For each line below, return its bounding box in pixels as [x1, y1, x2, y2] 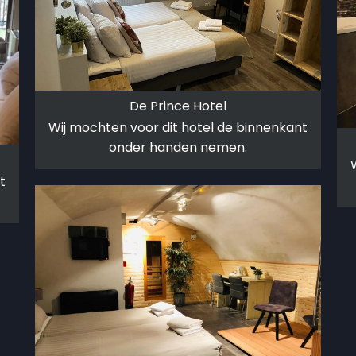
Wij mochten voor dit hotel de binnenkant [48, 118, 308, 137]
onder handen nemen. [109, 138, 247, 157]
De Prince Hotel [130, 97, 226, 116]
